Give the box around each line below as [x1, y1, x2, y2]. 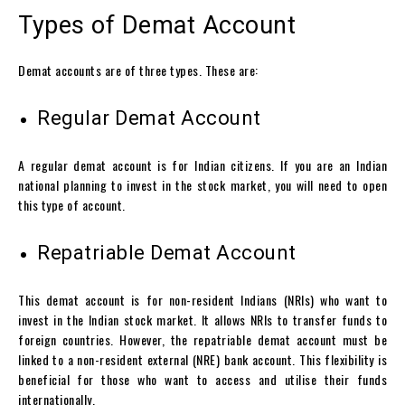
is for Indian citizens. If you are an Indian [152, 155, 388, 175]
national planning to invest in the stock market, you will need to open [18, 175, 387, 195]
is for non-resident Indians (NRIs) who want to [125, 290, 388, 310]
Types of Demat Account [18, 11, 296, 41]
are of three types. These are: [101, 61, 259, 80]
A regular [18, 155, 74, 175]
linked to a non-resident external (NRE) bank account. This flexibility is [18, 350, 387, 370]
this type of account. [18, 195, 126, 215]
